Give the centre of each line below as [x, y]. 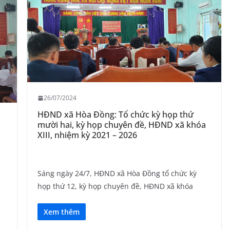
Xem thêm [61, 212]
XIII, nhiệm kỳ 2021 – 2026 [87, 135]
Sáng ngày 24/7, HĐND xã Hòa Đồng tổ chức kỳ [117, 174]
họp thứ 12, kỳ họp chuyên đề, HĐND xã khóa [115, 186]
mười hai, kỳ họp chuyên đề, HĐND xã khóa [121, 125]
